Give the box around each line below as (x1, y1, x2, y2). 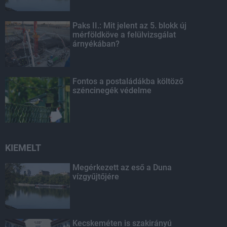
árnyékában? (72, 39, 120, 49)
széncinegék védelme (72, 86, 152, 95)
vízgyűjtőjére (72, 172, 120, 181)
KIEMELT (5, 142, 41, 153)
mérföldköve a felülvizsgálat (72, 30, 176, 40)
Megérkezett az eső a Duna (72, 163, 172, 172)
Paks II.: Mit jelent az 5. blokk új (72, 21, 187, 30)
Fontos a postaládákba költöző (72, 77, 184, 86)
